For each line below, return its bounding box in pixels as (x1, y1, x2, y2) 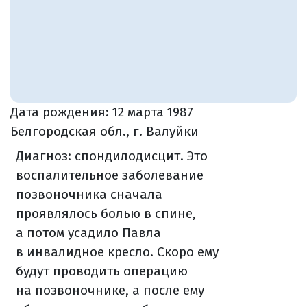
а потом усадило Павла (15, 224, 161, 241)
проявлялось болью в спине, (15, 205, 196, 221)
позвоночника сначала (15, 186, 162, 202)
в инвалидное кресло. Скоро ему (15, 243, 219, 260)
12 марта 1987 (112, 103, 193, 120)
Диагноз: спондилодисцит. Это (15, 147, 208, 164)
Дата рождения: (10, 103, 112, 120)
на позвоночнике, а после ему (15, 282, 204, 298)
